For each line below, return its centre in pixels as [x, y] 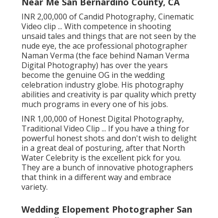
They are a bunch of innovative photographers [107, 168]
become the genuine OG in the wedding [93, 75]
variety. [35, 187]
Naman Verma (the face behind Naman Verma [105, 56]
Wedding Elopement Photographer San [107, 209]
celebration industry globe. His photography [102, 85]
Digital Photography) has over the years [95, 65]
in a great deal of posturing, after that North [103, 148]
